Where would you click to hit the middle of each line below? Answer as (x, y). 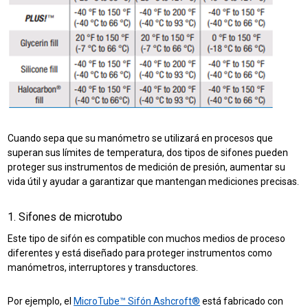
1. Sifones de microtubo (65, 217)
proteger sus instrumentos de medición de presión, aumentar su (147, 167)
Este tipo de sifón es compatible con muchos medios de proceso (147, 239)
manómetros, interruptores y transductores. (103, 268)
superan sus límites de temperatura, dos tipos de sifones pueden (148, 153)
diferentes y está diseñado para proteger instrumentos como (140, 253)
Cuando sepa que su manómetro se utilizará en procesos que (141, 139)
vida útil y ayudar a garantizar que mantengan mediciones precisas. (154, 182)
